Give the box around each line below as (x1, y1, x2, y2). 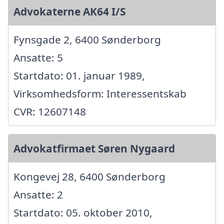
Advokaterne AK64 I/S (13, 4, 125, 18)
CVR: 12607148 (13, 104, 86, 118)
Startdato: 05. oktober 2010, (13, 205, 152, 219)
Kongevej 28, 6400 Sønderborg (13, 169, 165, 183)
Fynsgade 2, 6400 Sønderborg (13, 32, 161, 46)
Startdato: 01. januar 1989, (13, 68, 145, 82)
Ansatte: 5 (13, 50, 63, 64)
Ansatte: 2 (13, 187, 63, 201)
